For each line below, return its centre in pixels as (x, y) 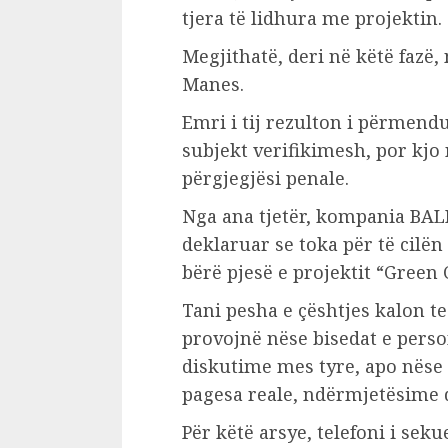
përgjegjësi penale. (265, 178)
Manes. (213, 84)
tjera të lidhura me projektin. (312, 18)
